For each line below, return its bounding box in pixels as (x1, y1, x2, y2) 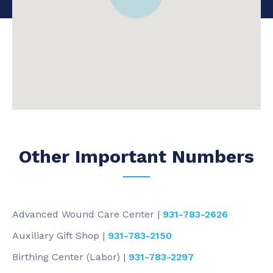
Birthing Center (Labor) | (12, 251, 129, 263)
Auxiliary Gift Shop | (12, 230, 108, 241)
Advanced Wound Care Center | (12, 208, 163, 220)
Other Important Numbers (19, 146, 254, 167)
